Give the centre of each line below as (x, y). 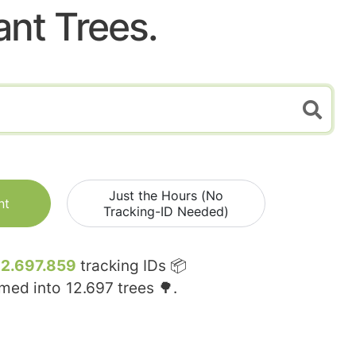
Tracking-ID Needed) (166, 212)
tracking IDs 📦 (132, 266)
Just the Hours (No (166, 196)
